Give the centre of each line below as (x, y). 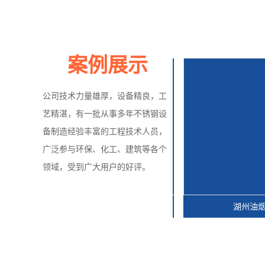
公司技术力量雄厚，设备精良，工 (105, 96)
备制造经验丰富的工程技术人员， (105, 132)
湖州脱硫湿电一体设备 (52, 207)
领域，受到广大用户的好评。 (96, 167)
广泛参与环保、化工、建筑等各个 (105, 150)
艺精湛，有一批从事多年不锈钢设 (105, 114)
